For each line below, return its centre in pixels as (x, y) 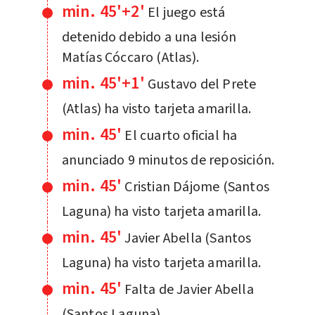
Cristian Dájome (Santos (197, 187)
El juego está (186, 12)
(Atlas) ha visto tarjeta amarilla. (156, 109)
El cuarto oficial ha (181, 135)
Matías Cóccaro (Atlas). (130, 57)
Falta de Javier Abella (189, 289)
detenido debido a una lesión (149, 37)
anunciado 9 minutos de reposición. (168, 160)
